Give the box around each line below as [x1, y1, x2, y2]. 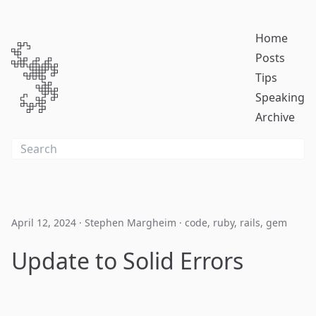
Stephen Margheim [85, 216, 176, 229]
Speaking [255, 90, 305, 105]
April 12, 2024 [11, 216, 76, 229]
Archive [255, 109, 295, 125]
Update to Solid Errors [11, 245, 243, 276]
